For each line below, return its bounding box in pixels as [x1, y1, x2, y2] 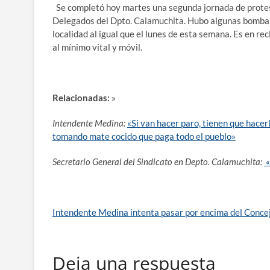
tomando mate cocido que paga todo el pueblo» [52, 130, 236, 142]
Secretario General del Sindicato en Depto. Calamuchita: [52, 155, 262, 167]
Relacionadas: [52, 92, 110, 103]
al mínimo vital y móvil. [52, 41, 142, 52]
